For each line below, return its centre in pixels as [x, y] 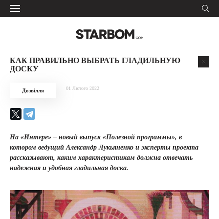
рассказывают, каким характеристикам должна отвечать [101, 158]
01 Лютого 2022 [83, 88]
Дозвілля [33, 90]
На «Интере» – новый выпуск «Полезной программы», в [96, 137]
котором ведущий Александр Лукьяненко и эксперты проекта [104, 147]
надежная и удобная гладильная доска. [69, 168]
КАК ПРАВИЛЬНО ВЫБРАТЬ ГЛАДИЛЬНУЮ [95, 60]
